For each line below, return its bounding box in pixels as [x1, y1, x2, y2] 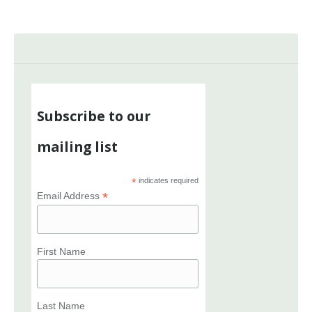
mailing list [36, 136, 118, 156]
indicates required [136, 175, 199, 185]
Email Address [36, 189, 102, 201]
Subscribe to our [36, 106, 150, 125]
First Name [36, 245, 86, 257]
